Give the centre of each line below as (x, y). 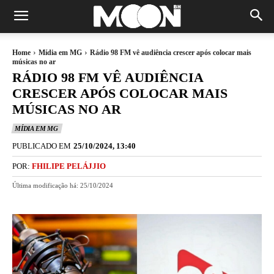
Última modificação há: (45, 185)
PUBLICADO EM (42, 146)
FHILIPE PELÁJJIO (69, 166)
